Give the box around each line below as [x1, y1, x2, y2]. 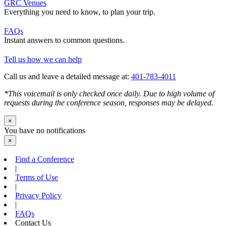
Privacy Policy [15, 191, 62, 200]
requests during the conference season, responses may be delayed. [4, 98, 213, 107]
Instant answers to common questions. [4, 35, 125, 44]
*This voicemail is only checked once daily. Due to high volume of [4, 89, 214, 98]
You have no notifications [4, 126, 85, 135]
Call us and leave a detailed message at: [4, 72, 131, 81]
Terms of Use [15, 173, 58, 182]
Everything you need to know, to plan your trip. [4, 7, 155, 16]
